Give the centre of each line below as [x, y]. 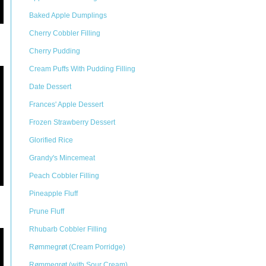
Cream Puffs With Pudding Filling [82, 69]
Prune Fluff [47, 211]
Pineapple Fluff [53, 194]
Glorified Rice [51, 140]
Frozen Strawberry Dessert [72, 122]
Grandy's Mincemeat [62, 158]
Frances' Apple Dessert [66, 104]
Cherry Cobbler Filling [65, 33]
